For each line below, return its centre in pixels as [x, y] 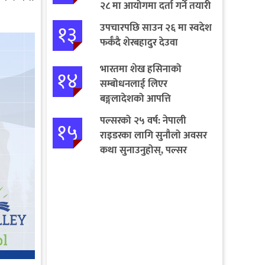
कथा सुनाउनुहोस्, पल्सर [143, 150]
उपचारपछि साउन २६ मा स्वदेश [156, 28]
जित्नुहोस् [115, 165]
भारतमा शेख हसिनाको [140, 69]
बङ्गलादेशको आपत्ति [135, 98]
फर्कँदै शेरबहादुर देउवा [139, 42]
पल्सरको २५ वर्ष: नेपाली [143, 120]
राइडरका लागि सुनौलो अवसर [153, 135]
